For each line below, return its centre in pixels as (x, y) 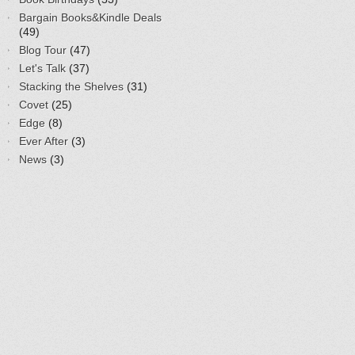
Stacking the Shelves (71, 86)
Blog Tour (43, 50)
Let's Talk (42, 68)
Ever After (44, 141)
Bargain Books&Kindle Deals (90, 17)
